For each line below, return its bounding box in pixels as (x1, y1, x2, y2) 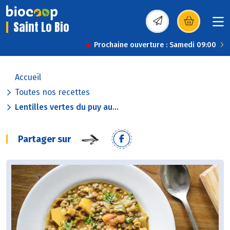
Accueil (15, 72, 41, 83)
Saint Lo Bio (13, 18, 69, 36)
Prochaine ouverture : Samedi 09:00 (94, 41, 216, 50)
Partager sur (18, 133, 71, 145)
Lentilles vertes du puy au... (15, 102, 119, 112)
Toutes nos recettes (15, 87, 90, 98)
